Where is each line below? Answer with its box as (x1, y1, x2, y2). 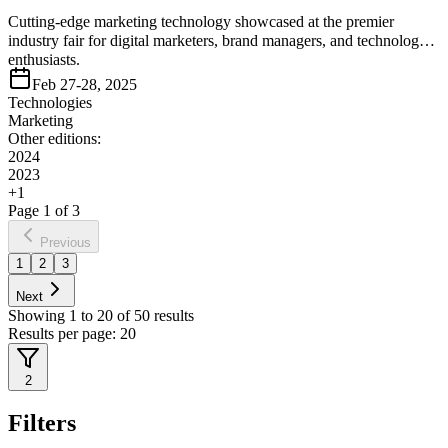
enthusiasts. (8, 50, 80, 68)
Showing (8, 306, 69, 324)
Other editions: (8, 129, 101, 147)
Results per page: (8, 324, 120, 342)
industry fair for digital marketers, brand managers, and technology (8, 31, 427, 49)
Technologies (8, 93, 92, 111)
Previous (40, 234, 91, 250)
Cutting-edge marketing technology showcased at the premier (8, 12, 394, 30)
